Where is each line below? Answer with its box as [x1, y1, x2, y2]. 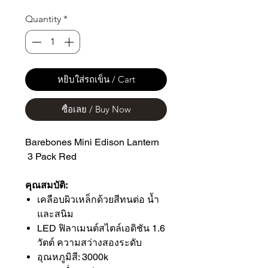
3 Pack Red [25, 151, 77, 163]
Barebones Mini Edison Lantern [25, 136, 159, 148]
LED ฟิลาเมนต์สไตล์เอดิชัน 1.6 [37, 223, 165, 234]
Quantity [25, 13, 61, 25]
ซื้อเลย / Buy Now [61, 103, 131, 115]
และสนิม [37, 208, 74, 220]
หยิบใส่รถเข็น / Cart [57, 74, 135, 86]
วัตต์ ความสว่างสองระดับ [37, 237, 142, 249]
